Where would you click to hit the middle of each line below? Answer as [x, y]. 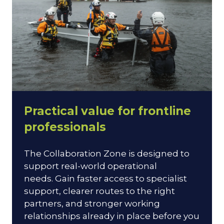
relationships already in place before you [112, 215]
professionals [65, 127]
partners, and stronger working [92, 203]
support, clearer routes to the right [99, 190]
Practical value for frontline [107, 111]
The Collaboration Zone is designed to [107, 153]
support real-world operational [90, 165]
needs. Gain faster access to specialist [105, 178]
